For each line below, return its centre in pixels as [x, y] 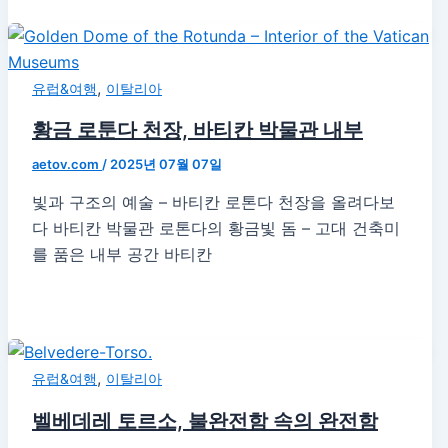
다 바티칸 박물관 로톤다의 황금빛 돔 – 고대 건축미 [216, 228]
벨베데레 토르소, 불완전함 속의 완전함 [205, 421]
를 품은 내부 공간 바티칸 [122, 254]
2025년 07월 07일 [166, 164]
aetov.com [67, 164]
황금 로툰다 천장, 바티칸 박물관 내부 [197, 130]
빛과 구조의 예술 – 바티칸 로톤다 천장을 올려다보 [213, 202]
